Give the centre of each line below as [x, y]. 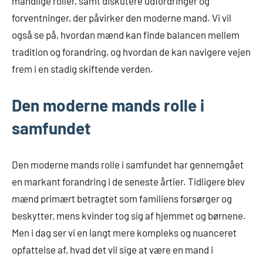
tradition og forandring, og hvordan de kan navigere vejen [131, 52]
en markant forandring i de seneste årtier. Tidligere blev [128, 182]
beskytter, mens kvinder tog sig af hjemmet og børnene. [129, 216]
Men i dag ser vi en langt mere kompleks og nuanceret [124, 233]
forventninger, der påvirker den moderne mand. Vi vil [122, 18]
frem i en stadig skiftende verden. [82, 69]
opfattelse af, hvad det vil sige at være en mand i [112, 250]
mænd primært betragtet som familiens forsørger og [122, 199]
